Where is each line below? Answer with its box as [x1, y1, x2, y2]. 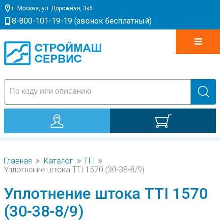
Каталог [44, 156, 73, 165]
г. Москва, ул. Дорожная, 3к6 [12, 5, 93, 12]
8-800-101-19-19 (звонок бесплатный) [12, 16, 152, 26]
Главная [4, 156, 32, 165]
